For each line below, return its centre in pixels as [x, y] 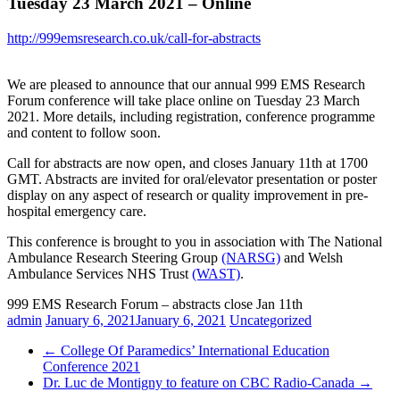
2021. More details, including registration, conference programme [191, 116]
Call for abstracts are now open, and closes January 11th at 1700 [187, 162]
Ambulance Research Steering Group [114, 257]
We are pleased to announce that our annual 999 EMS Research [186, 84]
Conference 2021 [92, 366]
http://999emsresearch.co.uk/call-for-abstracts [134, 37]
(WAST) [216, 273]
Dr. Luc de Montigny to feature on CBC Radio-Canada [200, 382]
